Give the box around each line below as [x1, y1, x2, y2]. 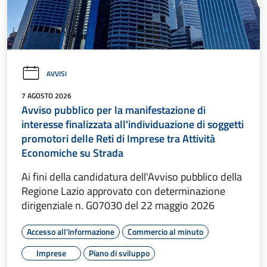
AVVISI [46, 67, 67, 79]
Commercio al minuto [128, 225, 203, 238]
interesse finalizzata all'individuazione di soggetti [21, 116, 244, 133]
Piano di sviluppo [89, 247, 150, 260]
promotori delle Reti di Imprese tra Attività [21, 131, 215, 147]
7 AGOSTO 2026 [21, 90, 72, 102]
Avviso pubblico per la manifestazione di [21, 102, 206, 119]
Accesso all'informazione [27, 225, 114, 238]
